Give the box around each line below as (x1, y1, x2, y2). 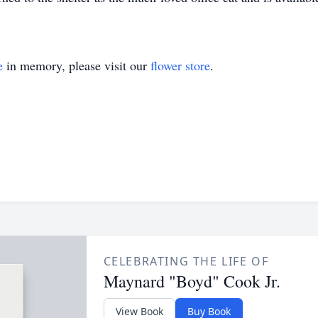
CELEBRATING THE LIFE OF (103, 253, 269, 269)
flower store (150, 57, 210, 74)
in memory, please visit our (3, 57, 150, 74)
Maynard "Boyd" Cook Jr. (103, 270, 280, 292)
